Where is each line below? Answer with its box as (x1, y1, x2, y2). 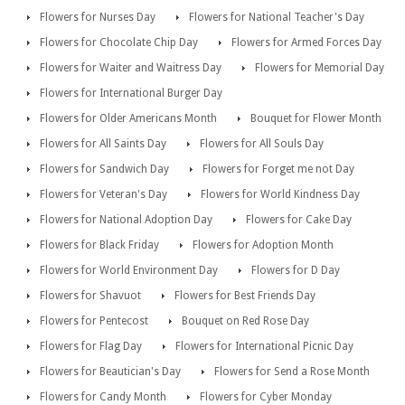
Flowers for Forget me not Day (202, 162, 354, 175)
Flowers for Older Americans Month (40, 111, 217, 125)
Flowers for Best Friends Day (174, 288, 316, 302)
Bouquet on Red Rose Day (182, 314, 309, 327)
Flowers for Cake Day (246, 212, 352, 226)
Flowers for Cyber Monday (200, 390, 332, 403)
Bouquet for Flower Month (250, 111, 381, 125)
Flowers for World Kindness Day (201, 187, 360, 201)
